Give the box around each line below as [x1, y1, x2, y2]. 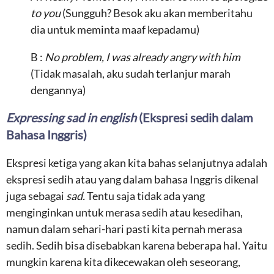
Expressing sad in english [6, 110, 139, 125]
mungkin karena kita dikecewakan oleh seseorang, [6, 255, 240, 268]
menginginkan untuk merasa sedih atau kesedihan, [6, 206, 243, 219]
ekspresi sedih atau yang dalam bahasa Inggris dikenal [6, 172, 259, 186]
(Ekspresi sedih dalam [139, 110, 253, 125]
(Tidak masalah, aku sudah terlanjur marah [31, 67, 231, 80]
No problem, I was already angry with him [45, 50, 240, 64]
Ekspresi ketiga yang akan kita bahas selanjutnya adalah [6, 156, 267, 169]
